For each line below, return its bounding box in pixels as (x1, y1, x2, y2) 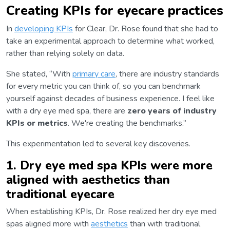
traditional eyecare (6, 186, 114, 203)
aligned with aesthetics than (6, 171, 170, 188)
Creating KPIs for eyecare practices (6, 2, 223, 20)
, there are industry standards (116, 68, 219, 80)
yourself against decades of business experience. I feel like (6, 93, 215, 105)
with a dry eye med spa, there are (6, 105, 127, 117)
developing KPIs (14, 23, 73, 35)
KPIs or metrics (6, 118, 68, 129)
